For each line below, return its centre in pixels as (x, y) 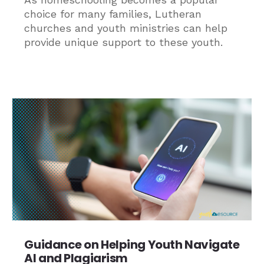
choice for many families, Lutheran (113, 14)
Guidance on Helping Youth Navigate (132, 244)
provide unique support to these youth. (124, 42)
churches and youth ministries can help (126, 28)
